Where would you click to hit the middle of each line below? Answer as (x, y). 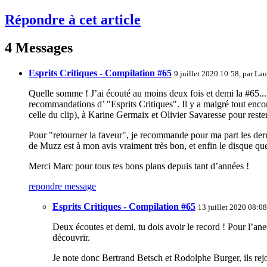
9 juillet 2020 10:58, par (214, 74)
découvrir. (71, 238)
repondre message (62, 187)
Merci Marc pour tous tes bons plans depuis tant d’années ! (139, 166)
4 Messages (39, 48)
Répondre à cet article (73, 20)
